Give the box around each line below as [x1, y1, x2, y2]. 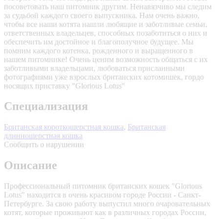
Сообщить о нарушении [4, 140, 84, 149]
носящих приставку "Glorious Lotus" [4, 81, 125, 90]
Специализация [4, 100, 88, 113]
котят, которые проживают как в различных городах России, [4, 208, 206, 217]
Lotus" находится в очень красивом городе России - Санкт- [4, 191, 201, 199]
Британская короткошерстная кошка [4, 123, 124, 131]
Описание [4, 159, 57, 172]
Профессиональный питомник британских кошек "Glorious [4, 182, 202, 191]
